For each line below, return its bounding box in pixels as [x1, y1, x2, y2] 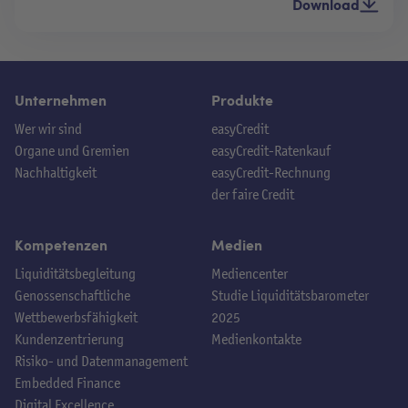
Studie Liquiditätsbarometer [211, 287, 369, 305]
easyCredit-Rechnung [211, 164, 331, 182]
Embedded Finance [15, 374, 120, 393]
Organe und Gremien [15, 142, 129, 160]
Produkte [211, 89, 273, 111]
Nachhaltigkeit [15, 164, 97, 182]
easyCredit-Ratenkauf [211, 142, 331, 160]
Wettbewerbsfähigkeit [15, 309, 138, 327]
